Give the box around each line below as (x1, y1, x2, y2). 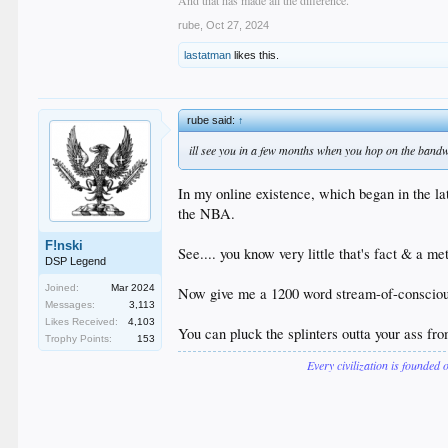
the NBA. (178, 204, 236, 224)
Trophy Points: (45, 332, 113, 344)
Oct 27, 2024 (206, 18, 270, 31)
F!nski (45, 237, 84, 253)
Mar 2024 (111, 281, 156, 293)
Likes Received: (45, 315, 119, 327)
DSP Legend (45, 254, 107, 267)
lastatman (184, 48, 232, 61)
